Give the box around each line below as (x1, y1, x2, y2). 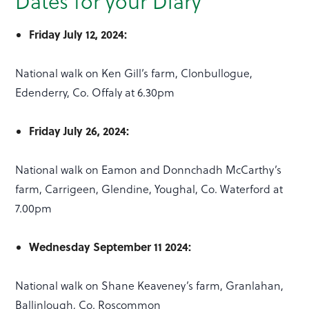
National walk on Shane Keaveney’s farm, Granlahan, (15, 277, 284, 293)
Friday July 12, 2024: (29, 26, 128, 42)
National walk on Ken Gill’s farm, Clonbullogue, (15, 65, 253, 81)
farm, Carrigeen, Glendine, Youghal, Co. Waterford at (15, 181, 283, 197)
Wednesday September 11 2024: (29, 238, 192, 255)
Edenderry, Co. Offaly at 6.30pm (15, 84, 175, 100)
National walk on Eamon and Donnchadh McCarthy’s (15, 161, 282, 177)
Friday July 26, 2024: (29, 122, 130, 139)
